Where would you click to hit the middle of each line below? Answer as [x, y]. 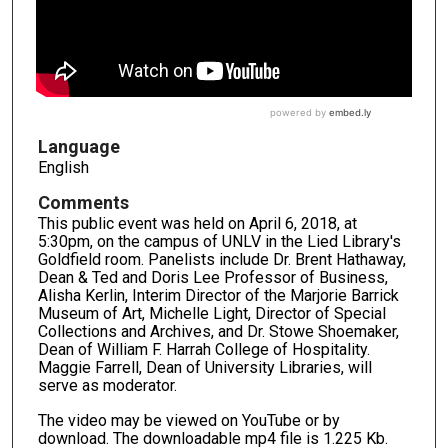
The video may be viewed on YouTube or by [188, 421]
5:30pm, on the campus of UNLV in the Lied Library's [219, 241]
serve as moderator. [107, 385]
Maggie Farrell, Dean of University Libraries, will [204, 367]
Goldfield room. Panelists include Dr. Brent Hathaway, [221, 259]
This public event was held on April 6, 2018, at [197, 223]
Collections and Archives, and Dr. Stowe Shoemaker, [218, 331]
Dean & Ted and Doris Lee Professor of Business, [212, 277]
